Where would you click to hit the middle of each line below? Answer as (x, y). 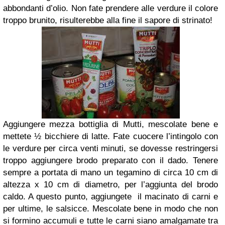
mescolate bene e (181, 124)
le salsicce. (68, 209)
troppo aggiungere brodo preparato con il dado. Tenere (110, 160)
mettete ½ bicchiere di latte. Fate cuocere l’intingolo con (110, 136)
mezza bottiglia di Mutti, (97, 124)
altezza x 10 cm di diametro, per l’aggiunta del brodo (110, 185)
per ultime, (25, 209)
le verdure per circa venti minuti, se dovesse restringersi (110, 148)
